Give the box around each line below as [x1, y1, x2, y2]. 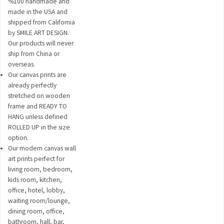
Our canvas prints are [8, 70, 66, 79]
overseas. [8, 59, 35, 68]
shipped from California [8, 17, 75, 26]
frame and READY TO [8, 101, 67, 110]
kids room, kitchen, [8, 175, 62, 184]
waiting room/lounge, [8, 196, 70, 205]
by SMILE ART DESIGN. [8, 28, 69, 37]
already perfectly [8, 80, 56, 89]
